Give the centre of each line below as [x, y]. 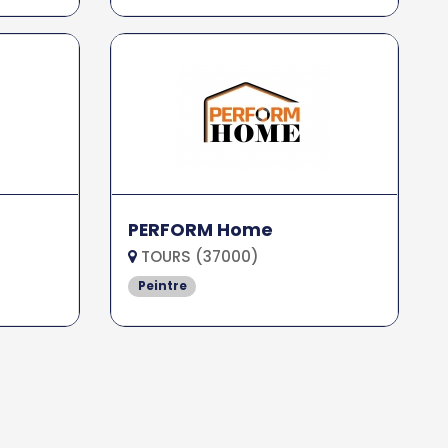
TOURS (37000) [198, 257]
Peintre [162, 286]
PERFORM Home [201, 230]
